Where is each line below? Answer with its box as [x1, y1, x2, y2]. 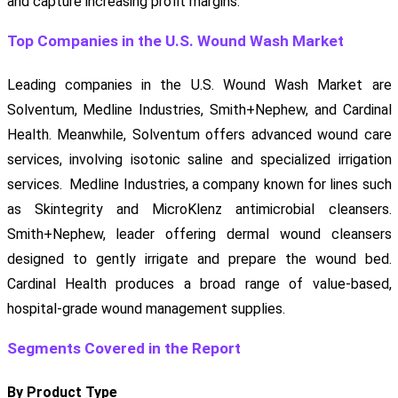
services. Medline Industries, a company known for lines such [6, 176, 392, 194]
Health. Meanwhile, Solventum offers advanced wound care [6, 126, 392, 144]
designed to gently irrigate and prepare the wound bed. [6, 251, 392, 268]
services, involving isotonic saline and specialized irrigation [6, 151, 392, 169]
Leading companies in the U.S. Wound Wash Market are [6, 76, 392, 94]
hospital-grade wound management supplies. [6, 300, 285, 318]
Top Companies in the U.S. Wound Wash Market [6, 32, 344, 51]
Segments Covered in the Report [6, 339, 241, 358]
